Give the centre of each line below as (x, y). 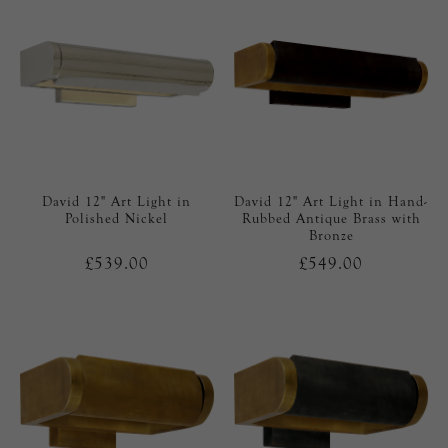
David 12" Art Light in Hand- (331, 202)
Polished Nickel (117, 219)
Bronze (331, 236)
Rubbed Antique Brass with (331, 219)
